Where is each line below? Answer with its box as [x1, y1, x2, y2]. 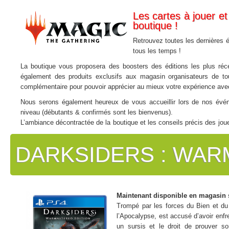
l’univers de [20, 129, 56, 136]
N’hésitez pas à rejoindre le [20, 144, 103, 152]
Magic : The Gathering [56, 129, 126, 136]
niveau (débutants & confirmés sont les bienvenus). [20, 108, 173, 116]
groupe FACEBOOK [103, 144, 162, 152]
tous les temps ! [133, 47, 181, 55]
